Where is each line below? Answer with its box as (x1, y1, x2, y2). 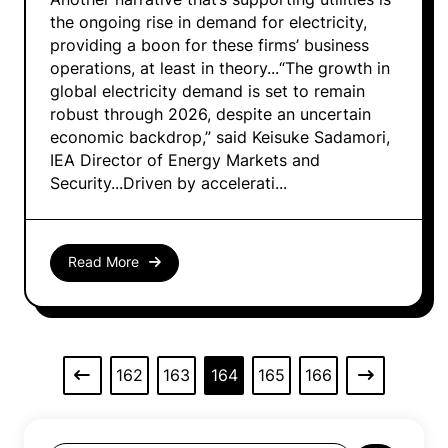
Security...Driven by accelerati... (50, 173, 287, 193)
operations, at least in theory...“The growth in (50, 58, 390, 78)
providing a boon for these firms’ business (50, 35, 369, 55)
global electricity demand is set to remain (50, 81, 365, 101)
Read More (67, 254, 139, 271)
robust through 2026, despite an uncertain (50, 104, 371, 124)
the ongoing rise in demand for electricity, (50, 12, 367, 32)
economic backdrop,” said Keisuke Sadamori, (50, 127, 390, 147)
